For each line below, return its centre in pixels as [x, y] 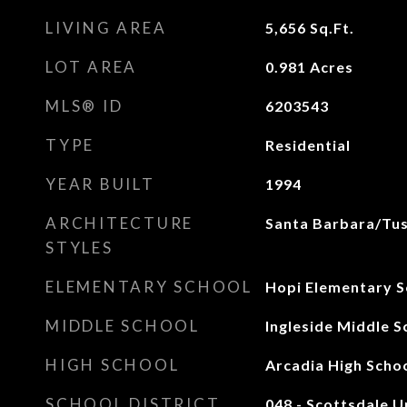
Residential [308, 145]
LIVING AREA [106, 28]
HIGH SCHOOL [113, 365]
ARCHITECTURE [119, 223]
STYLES [79, 248]
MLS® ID [84, 106]
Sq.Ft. [332, 28]
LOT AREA [91, 67]
